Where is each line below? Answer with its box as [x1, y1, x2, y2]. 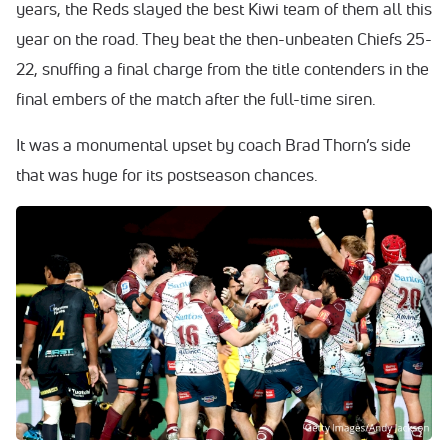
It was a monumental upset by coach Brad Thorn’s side [16, 134, 411, 155]
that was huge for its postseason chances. [16, 164, 318, 185]
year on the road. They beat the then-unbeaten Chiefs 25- [16, 28, 432, 49]
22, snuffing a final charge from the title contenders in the [16, 58, 429, 79]
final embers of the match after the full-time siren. [16, 88, 380, 109]
